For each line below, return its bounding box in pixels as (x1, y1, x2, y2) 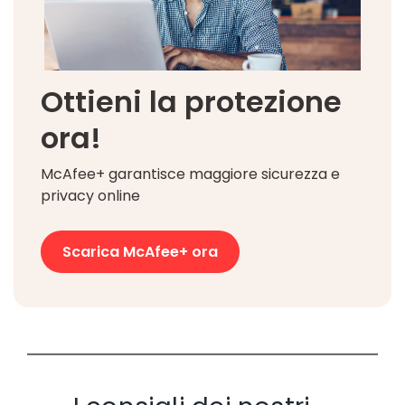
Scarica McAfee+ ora (62, 240, 218, 262)
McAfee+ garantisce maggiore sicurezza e (41, 163, 340, 184)
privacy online (41, 184, 140, 206)
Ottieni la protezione (41, 80, 342, 122)
